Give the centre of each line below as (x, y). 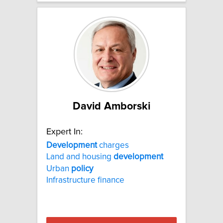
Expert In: (64, 132)
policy (82, 168)
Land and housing (80, 157)
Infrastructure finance (85, 180)
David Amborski (111, 106)
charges (113, 145)
